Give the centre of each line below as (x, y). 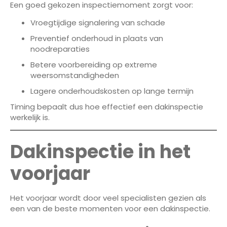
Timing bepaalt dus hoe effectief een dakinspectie (107, 106)
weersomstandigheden (75, 75)
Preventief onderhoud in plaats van (97, 38)
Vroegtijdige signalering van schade (98, 22)
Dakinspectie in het (100, 152)
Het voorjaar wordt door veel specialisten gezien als (108, 198)
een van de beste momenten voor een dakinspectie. (110, 209)
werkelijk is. (30, 117)
